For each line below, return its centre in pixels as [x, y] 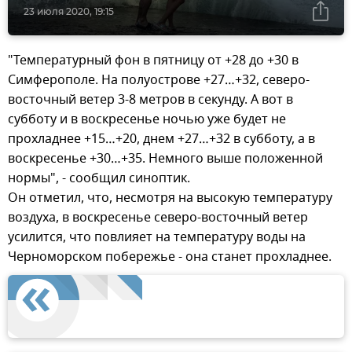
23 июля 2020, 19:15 [69, 12]
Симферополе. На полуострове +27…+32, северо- [159, 81]
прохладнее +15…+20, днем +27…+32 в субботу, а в [161, 139]
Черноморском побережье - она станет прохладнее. [170, 257]
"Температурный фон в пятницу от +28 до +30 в [153, 61]
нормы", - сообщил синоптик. [99, 179]
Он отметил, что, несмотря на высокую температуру [170, 198]
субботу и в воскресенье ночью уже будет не [147, 120]
